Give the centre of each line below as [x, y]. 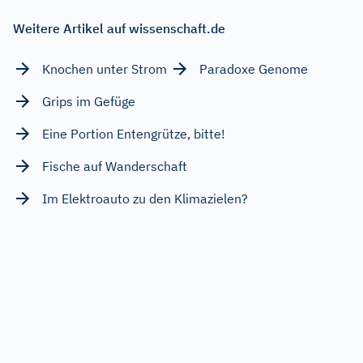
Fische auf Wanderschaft [115, 166]
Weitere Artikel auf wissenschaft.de [119, 28]
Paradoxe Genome [254, 68]
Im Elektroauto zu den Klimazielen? [145, 198]
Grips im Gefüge [89, 101]
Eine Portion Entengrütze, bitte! [134, 133]
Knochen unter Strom [105, 68]
